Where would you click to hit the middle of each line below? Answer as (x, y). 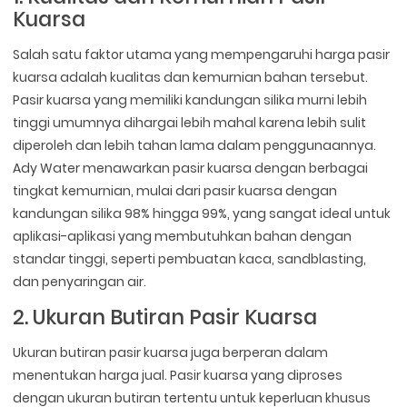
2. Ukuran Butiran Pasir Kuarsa (165, 318)
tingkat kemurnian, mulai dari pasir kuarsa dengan (175, 191)
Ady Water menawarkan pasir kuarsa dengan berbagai (191, 169)
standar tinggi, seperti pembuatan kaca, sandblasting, (190, 259)
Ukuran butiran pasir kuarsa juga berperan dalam (171, 353)
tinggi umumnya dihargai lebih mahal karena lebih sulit (190, 123)
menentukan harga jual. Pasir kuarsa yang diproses (178, 376)
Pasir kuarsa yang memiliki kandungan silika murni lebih (190, 100)
